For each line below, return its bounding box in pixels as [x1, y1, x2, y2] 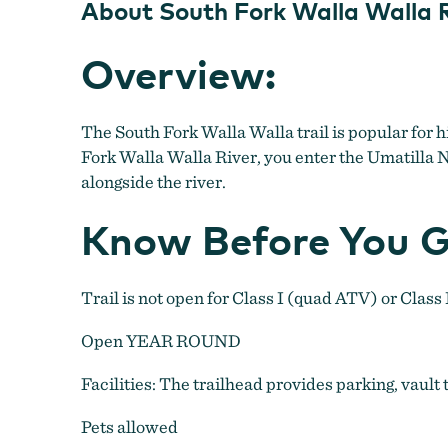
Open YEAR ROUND [80, 330, 241, 352]
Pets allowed [80, 416, 178, 438]
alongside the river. [80, 170, 226, 192]
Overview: [80, 48, 276, 98]
